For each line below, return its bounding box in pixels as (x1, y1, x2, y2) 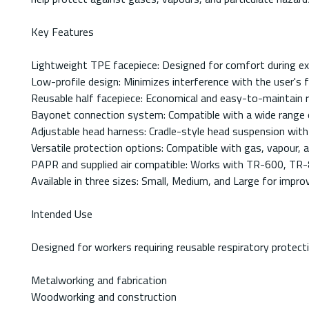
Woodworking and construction (31, 288, 177, 306)
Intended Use (31, 206, 92, 223)
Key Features (31, 23, 94, 41)
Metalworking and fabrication (31, 272, 167, 289)
